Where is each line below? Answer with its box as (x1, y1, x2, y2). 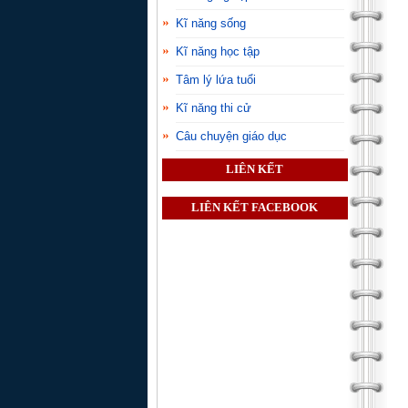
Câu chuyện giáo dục (176, 128, 287, 143)
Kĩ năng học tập (176, 44, 260, 58)
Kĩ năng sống (176, 15, 246, 30)
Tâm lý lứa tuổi (176, 72, 256, 87)
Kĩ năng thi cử (176, 100, 251, 115)
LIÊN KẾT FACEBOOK (191, 201, 319, 215)
